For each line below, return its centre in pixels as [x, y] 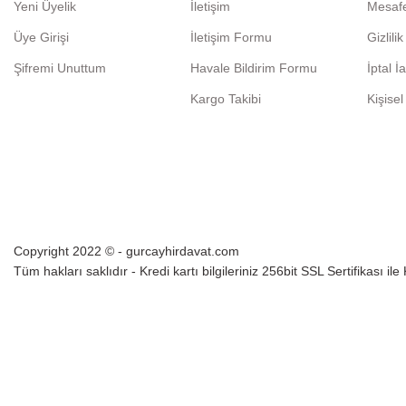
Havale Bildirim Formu [254, 68]
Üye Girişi [41, 37]
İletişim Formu [232, 37]
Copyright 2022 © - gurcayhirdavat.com [126, 251]
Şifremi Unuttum [60, 68]
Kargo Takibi [226, 98]
